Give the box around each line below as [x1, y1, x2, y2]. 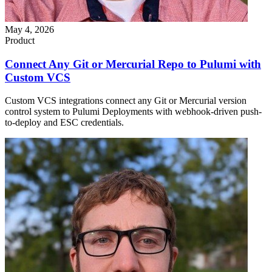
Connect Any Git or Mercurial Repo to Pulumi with [5, 57, 261, 70]
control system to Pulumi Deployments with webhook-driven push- [5, 106, 262, 117]
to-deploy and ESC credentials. [5, 117, 124, 128]
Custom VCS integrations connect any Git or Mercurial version [5, 95, 246, 106]
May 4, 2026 [5, 24, 54, 35]
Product [5, 35, 35, 46]
